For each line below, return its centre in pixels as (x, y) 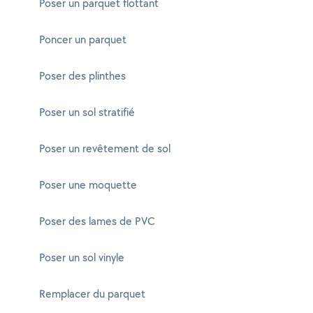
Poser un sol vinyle (82, 257)
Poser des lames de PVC (97, 221)
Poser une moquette (88, 185)
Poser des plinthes (82, 76)
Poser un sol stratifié (87, 112)
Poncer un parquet (83, 39)
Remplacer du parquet (92, 294)
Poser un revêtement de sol (105, 148)
